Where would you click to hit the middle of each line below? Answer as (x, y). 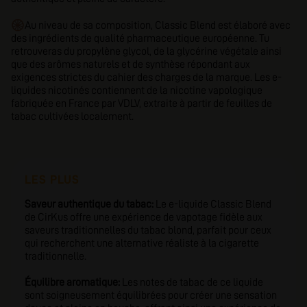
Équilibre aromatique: (73, 282)
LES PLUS (52, 180)
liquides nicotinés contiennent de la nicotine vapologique (137, 90)
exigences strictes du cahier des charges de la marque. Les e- (146, 77)
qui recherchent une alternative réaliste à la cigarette (142, 243)
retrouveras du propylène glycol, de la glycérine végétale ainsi (146, 51)
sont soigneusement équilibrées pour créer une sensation (151, 295)
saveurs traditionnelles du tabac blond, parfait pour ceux (148, 230)
